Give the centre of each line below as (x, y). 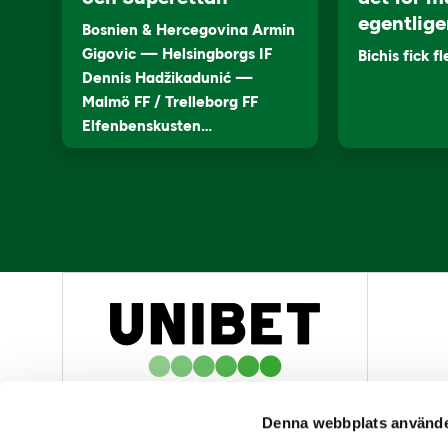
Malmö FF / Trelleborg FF (170, 102)
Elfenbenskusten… (147, 126)
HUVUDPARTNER (215, 386)
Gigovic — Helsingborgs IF (177, 54)
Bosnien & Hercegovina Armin (188, 30)
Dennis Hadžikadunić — (167, 78)
